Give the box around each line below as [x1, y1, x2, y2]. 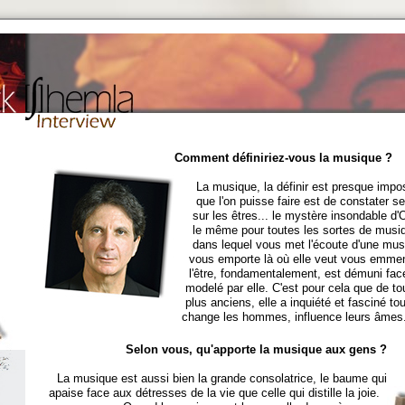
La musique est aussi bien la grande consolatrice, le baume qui [56, 372, 387, 385]
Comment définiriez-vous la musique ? [174, 151, 392, 165]
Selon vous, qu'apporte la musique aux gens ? [125, 343, 387, 356]
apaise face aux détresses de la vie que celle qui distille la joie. [48, 386, 387, 400]
